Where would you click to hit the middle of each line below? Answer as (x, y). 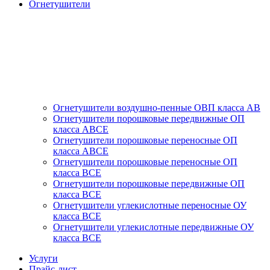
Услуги (43, 258)
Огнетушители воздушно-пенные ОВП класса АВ (157, 108)
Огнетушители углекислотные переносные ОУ (150, 205)
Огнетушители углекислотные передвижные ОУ (153, 227)
